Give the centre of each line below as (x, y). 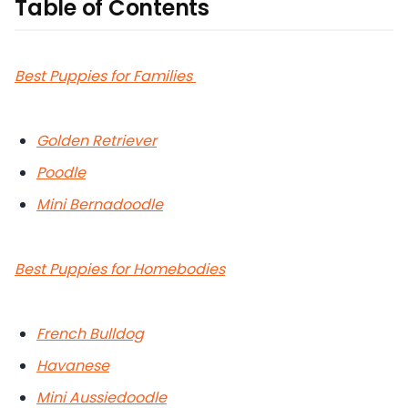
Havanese (73, 366)
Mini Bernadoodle (100, 205)
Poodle (61, 173)
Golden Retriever (97, 141)
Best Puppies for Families (105, 76)
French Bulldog (90, 334)
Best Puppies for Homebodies (120, 270)
